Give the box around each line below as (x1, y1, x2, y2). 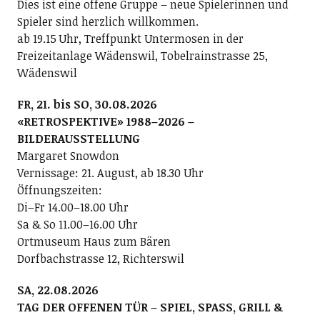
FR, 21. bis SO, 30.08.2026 (16, 96, 157, 112)
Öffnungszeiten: (16, 181, 102, 198)
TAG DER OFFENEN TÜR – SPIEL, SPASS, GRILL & (16, 299, 284, 315)
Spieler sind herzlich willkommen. (16, 13, 199, 29)
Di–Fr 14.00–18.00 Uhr (16, 199, 129, 215)
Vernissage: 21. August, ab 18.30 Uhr (16, 164, 204, 181)
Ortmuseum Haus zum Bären (16, 233, 171, 249)
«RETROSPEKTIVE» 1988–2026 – (16, 113, 194, 129)
